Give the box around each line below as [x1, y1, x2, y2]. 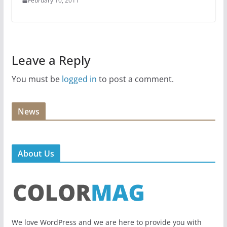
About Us [17, 148, 54, 159]
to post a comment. [96, 73, 174, 85]
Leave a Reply [11, 52, 90, 68]
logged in [61, 73, 97, 85]
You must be [11, 73, 62, 85]
